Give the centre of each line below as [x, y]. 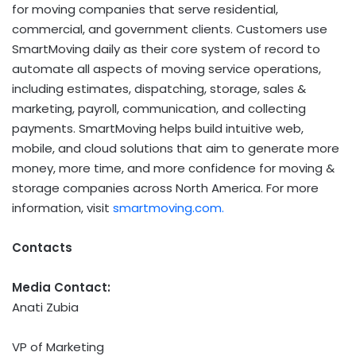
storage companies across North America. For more [165, 188]
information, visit [62, 208]
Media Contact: [61, 288]
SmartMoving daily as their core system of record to [166, 49]
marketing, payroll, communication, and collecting [159, 109]
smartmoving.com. [168, 208]
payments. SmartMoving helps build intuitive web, [158, 129]
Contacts [42, 248]
